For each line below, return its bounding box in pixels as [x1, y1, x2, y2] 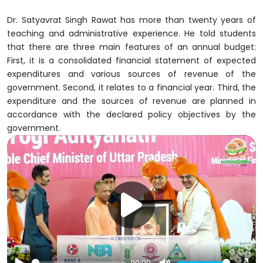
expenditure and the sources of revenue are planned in [7, 95, 256, 107]
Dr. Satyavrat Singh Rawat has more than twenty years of [7, 14, 256, 26]
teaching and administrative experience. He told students [7, 28, 256, 40]
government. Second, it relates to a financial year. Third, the [7, 82, 256, 94]
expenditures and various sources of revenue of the [7, 68, 256, 80]
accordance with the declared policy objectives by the [7, 109, 256, 121]
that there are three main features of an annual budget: [7, 41, 256, 53]
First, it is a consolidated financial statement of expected [7, 55, 256, 67]
